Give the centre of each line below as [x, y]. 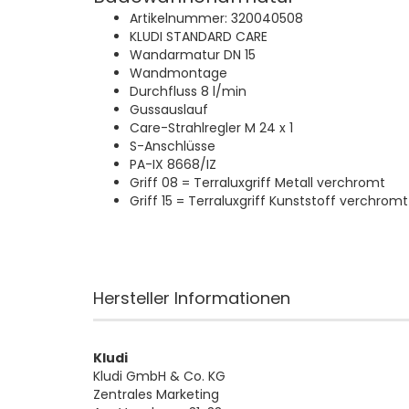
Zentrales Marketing [156, 394]
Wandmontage [178, 73]
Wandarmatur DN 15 [193, 55]
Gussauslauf [169, 110]
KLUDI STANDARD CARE [199, 37]
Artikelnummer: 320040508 [216, 18]
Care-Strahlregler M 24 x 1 [211, 128]
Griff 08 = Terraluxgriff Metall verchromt [257, 183]
